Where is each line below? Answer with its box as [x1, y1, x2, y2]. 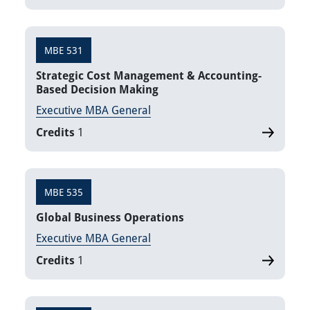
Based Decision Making [36, 82, 158, 98]
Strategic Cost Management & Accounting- [36, 68, 262, 84]
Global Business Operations [36, 210, 184, 226]
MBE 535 [44, 185, 83, 199]
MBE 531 [44, 44, 83, 57]
